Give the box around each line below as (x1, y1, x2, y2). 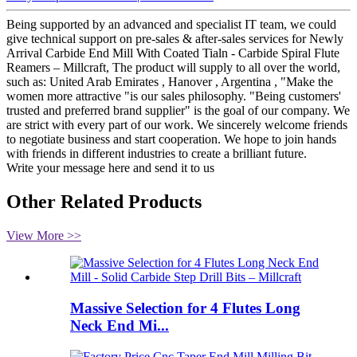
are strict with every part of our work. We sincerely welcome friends (6, 118, 347, 132)
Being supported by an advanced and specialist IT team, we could (6, 18, 336, 32)
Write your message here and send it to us (6, 161, 214, 175)
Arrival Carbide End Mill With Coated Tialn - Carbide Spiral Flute (6, 46, 339, 61)
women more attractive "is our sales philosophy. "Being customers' (6, 89, 341, 104)
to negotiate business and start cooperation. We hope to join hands (6, 132, 336, 147)
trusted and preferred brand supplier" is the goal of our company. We (6, 104, 350, 118)
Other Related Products (6, 191, 202, 213)
